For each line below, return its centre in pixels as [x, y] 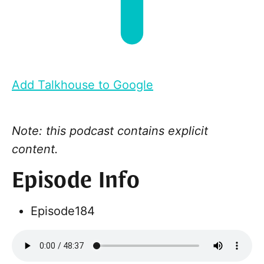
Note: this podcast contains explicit [110, 131]
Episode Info [76, 181]
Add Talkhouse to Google [82, 85]
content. [35, 149]
